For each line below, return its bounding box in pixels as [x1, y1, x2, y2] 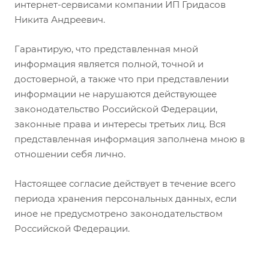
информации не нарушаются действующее [14, 88, 217, 100]
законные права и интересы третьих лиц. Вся [14, 118, 226, 130]
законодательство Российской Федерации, [14, 103, 217, 115]
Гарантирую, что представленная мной [14, 43, 198, 55]
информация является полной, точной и [14, 58, 204, 70]
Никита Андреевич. [14, 14, 107, 25]
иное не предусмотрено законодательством [14, 208, 223, 219]
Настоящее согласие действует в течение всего [14, 178, 236, 189]
